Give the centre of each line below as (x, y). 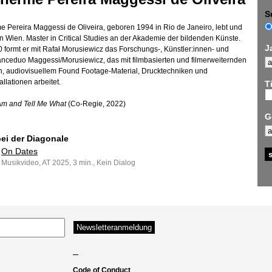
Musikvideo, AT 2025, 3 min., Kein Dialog (68, 163)
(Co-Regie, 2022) (96, 104)
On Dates (19, 151)
